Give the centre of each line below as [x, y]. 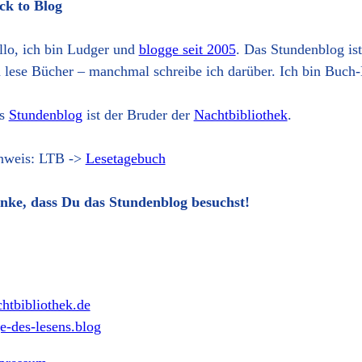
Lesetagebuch [125, 158]
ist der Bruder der [138, 115]
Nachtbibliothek [240, 115]
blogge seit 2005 [187, 49]
